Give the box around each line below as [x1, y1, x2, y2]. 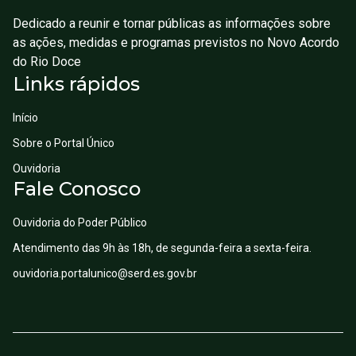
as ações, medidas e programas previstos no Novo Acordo [13, 35, 339, 50]
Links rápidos [13, 72, 140, 95]
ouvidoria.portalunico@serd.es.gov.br [13, 267, 197, 280]
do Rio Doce [13, 54, 81, 69]
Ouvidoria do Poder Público [13, 216, 147, 229]
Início [13, 111, 38, 124]
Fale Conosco [13, 177, 141, 200]
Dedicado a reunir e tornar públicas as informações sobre [13, 16, 331, 31]
